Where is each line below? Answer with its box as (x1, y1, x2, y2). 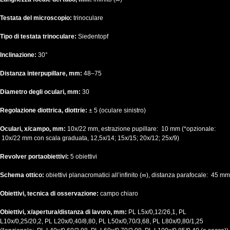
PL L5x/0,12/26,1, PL (128, 208, 186, 216)
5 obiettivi (70, 153, 97, 161)
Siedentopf (78, 33, 108, 41)
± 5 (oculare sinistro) (89, 107, 146, 114)
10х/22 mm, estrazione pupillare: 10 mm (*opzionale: (67, 125, 216, 133)
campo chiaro (100, 190, 138, 198)
